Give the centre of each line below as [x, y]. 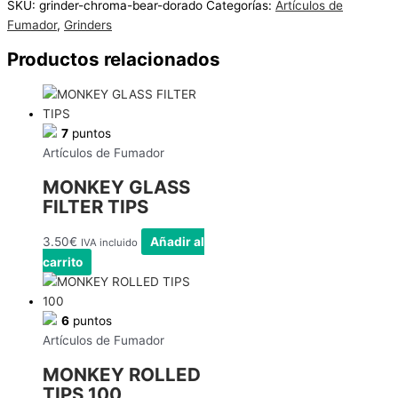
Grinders [88, 25]
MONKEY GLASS [116, 187]
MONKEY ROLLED [122, 375]
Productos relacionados [114, 60]
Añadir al [178, 242]
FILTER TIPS [96, 207]
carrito [63, 263]
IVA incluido [109, 243]
